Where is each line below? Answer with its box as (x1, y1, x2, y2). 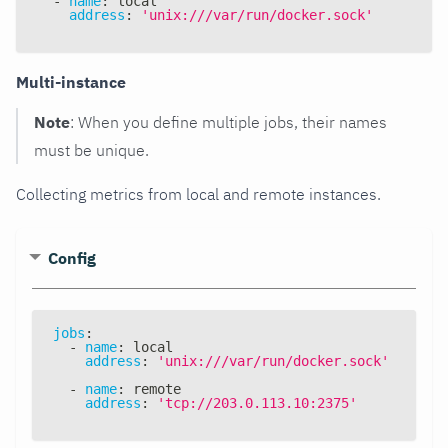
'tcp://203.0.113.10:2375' (157, 395, 357, 412)
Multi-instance (16, 72, 126, 93)
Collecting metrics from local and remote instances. (16, 184, 381, 205)
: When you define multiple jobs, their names (70, 112, 387, 133)
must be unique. (34, 140, 149, 161)
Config (48, 248, 96, 269)
